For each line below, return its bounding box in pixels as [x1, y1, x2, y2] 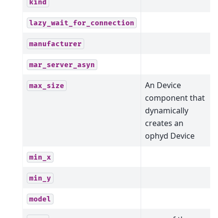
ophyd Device [145, 130, 195, 141]
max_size [29, 81, 64, 90]
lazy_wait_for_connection [29, 18, 134, 27]
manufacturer [29, 39, 82, 48]
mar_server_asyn [29, 60, 95, 69]
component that [145, 92, 205, 103]
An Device [145, 79, 181, 91]
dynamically [145, 105, 188, 116]
